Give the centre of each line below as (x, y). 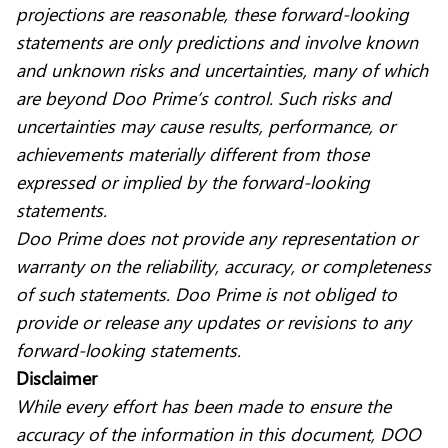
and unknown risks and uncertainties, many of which (222, 70)
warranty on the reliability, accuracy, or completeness (223, 266)
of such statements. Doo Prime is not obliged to (206, 294)
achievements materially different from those (192, 154)
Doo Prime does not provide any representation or (216, 238)
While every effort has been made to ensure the (203, 406)
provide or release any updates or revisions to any (213, 322)
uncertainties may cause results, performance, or (205, 126)
